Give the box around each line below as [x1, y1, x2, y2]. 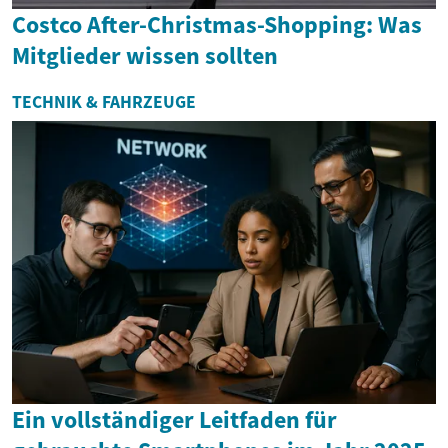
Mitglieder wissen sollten [12, 40, 278, 71]
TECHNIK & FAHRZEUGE [12, 91, 196, 113]
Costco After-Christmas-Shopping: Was [12, 9, 422, 40]
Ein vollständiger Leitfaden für [12, 403, 337, 435]
